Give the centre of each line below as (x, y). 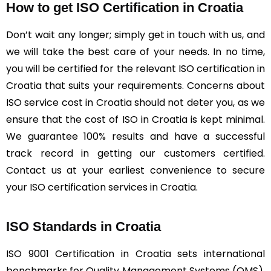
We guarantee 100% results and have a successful (135, 136)
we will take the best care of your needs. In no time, (135, 51)
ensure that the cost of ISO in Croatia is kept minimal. (135, 119)
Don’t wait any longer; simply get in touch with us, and (135, 34)
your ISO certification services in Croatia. (102, 187)
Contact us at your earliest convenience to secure (135, 170)
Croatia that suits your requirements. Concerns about (135, 85)
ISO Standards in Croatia (83, 226)
